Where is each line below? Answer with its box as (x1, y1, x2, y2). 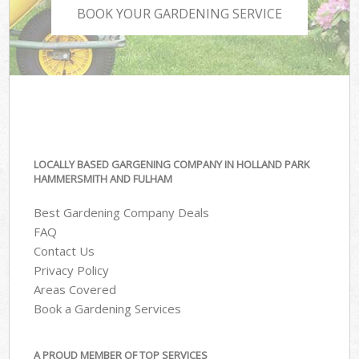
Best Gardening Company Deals (34, 204, 210, 221)
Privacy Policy (34, 262, 110, 279)
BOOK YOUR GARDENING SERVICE (77, 5, 282, 23)
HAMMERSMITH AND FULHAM (34, 171, 173, 186)
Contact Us (34, 243, 95, 260)
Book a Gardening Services (34, 301, 182, 317)
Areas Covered (34, 281, 117, 298)
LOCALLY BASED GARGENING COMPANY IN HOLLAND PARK (34, 156, 310, 171)
